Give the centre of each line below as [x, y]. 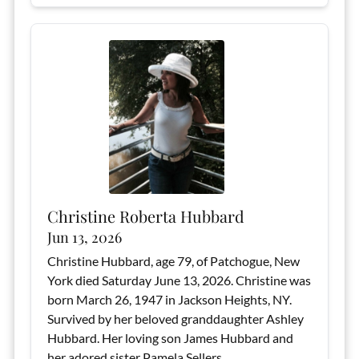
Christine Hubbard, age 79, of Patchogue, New [173, 261]
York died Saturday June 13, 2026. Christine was [179, 280]
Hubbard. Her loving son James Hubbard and [170, 338]
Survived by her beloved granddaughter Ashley [175, 319]
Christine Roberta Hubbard [145, 216]
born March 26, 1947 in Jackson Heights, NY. [169, 299]
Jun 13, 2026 [84, 237]
